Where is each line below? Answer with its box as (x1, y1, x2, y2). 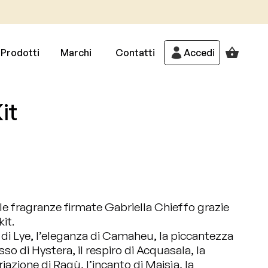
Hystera (32, 243, 72, 257)
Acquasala (136, 243, 191, 257)
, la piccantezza (154, 229, 233, 243)
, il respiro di (72, 243, 136, 257)
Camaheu (102, 229, 154, 243)
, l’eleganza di (31, 229, 102, 243)
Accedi (183, 47, 215, 59)
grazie (195, 200, 229, 214)
